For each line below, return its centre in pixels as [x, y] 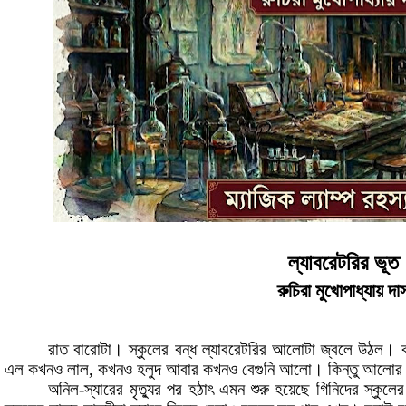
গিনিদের [337, 390]
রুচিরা [294, 290]
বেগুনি [258, 370]
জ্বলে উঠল [353, 350]
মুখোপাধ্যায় [349, 290]
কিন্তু [343, 370]
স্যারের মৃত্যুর [123, 390]
